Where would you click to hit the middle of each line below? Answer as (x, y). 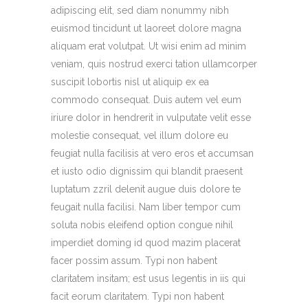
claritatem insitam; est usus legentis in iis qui (148, 279)
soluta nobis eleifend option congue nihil (142, 225)
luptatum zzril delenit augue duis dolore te (146, 189)
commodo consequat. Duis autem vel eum (146, 100)
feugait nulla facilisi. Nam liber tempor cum (146, 207)
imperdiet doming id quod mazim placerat (146, 243)
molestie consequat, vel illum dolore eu (140, 136)
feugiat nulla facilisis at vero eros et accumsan (152, 154)
